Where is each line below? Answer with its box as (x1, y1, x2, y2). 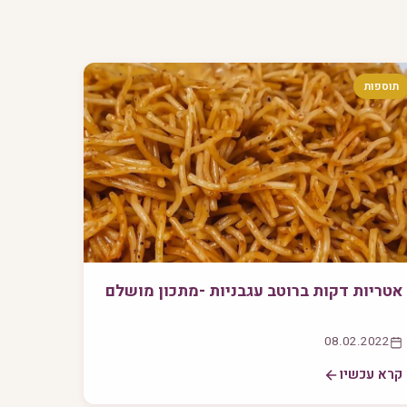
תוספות (363, 78, 399, 95)
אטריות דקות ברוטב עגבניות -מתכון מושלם (104, 280, 402, 303)
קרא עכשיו (339, 364, 402, 385)
